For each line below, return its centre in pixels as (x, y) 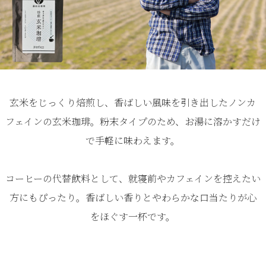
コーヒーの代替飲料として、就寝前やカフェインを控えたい (133, 178)
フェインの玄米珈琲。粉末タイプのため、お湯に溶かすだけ (133, 121)
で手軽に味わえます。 (133, 140)
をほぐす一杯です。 (133, 216)
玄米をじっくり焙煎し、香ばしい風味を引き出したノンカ (133, 102)
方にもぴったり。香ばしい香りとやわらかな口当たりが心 (133, 197)
